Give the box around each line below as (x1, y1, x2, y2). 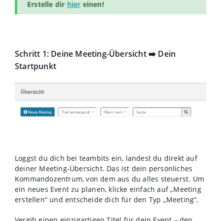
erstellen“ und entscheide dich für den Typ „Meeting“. (15, 195, 199, 205)
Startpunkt (15, 61, 56, 72)
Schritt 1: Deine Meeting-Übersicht (15, 48, 148, 60)
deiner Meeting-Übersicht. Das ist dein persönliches (15, 164, 193, 174)
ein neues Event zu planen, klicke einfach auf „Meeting (15, 184, 201, 194)
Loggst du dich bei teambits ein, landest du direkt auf (15, 153, 197, 163)
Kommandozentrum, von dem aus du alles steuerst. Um (15, 174, 205, 184)
